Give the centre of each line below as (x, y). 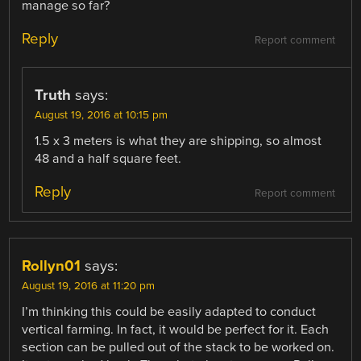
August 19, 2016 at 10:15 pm (102, 116)
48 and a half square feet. (108, 159)
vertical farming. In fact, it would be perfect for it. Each (176, 330)
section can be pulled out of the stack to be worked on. (178, 348)
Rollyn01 (52, 266)
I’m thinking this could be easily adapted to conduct (169, 312)
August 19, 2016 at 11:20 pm (89, 286)
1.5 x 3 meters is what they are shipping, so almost (178, 141)
